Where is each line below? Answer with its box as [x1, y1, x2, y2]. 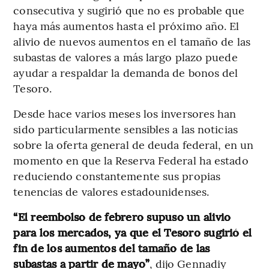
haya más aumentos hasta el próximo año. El [13, 17, 240, 33]
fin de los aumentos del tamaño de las [13, 240, 210, 255]
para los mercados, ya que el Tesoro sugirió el [13, 224, 252, 240]
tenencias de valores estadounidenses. [13, 183, 210, 199]
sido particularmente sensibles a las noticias [13, 121, 238, 136]
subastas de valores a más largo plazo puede [13, 49, 238, 64]
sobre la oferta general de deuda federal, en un [13, 136, 254, 152]
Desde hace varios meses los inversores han [13, 105, 237, 121]
